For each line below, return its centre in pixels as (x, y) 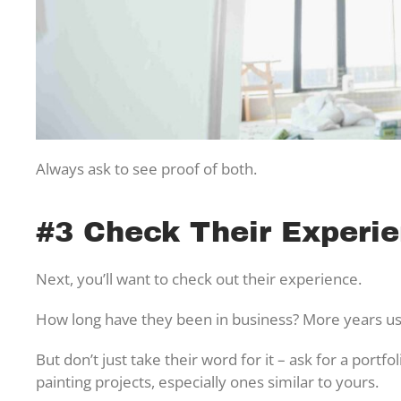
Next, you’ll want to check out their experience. (200, 279)
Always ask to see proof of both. (146, 169)
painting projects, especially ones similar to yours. (207, 382)
